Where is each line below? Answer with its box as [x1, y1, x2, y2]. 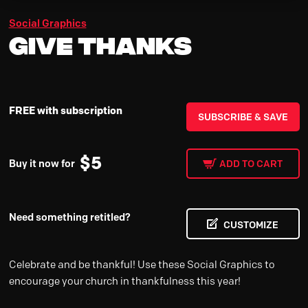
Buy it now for [8, 157, 75, 170]
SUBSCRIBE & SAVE [197, 110, 288, 123]
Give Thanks [8, 28, 192, 57]
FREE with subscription [8, 103, 122, 117]
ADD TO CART [219, 157, 283, 170]
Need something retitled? [8, 211, 131, 223]
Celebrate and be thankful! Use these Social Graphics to [8, 258, 275, 271]
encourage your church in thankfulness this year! [8, 274, 241, 287]
